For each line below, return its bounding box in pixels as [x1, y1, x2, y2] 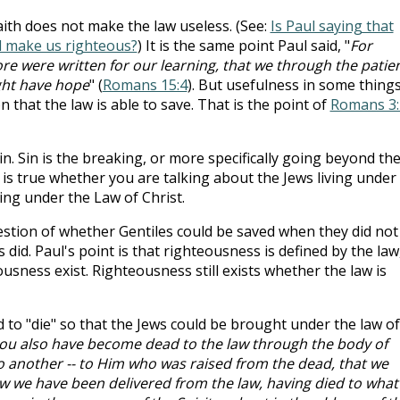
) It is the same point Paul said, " [137, 35, 350, 55]
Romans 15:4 [102, 74, 187, 95]
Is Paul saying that [270, 15, 394, 36]
